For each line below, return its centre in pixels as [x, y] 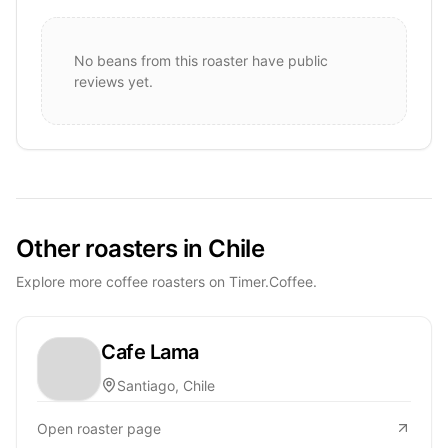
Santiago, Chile [166, 385]
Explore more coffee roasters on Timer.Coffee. [166, 281]
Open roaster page [99, 428]
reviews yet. [113, 81]
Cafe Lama [150, 351]
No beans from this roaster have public [201, 60]
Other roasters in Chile [140, 248]
